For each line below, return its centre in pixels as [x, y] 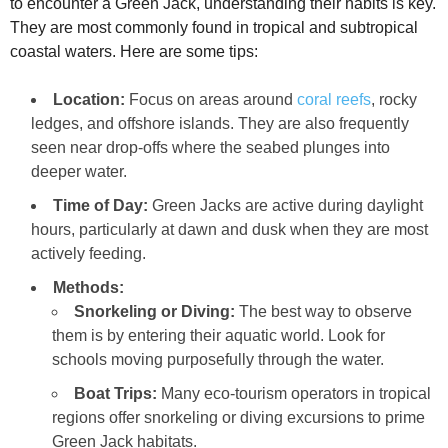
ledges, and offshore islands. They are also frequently [220, 123]
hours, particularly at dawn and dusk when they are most [229, 229]
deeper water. [79, 171]
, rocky [394, 99]
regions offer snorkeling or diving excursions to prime [238, 417]
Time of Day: [100, 205]
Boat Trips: [115, 393]
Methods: [88, 287]
